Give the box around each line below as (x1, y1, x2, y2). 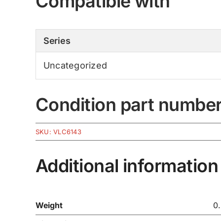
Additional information (35, 154, 219, 177)
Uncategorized (43, 60, 108, 71)
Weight (35, 200, 63, 210)
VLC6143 (53, 127, 81, 136)
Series (43, 35, 71, 46)
